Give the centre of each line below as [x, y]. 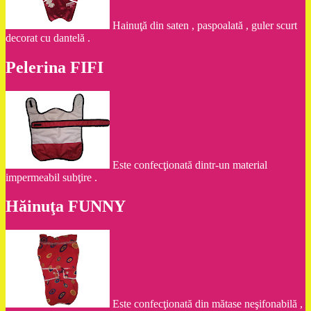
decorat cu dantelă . [48, 37]
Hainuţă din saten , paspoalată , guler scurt [205, 25]
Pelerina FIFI [54, 67]
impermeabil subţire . [51, 177]
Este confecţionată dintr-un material [190, 165]
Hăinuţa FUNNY [66, 207]
